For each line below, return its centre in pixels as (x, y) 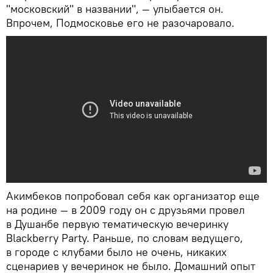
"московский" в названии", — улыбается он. (115, 9)
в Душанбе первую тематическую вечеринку (117, 224)
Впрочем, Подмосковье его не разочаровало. (120, 23)
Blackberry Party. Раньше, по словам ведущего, (125, 238)
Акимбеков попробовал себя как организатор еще (133, 196)
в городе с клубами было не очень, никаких (116, 252)
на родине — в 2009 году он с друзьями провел (126, 210)
